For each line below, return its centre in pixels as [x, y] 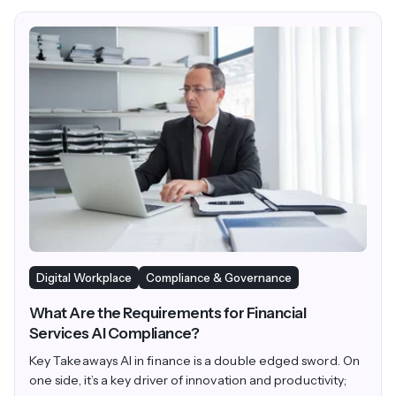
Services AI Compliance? [114, 334]
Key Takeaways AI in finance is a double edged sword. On [194, 361]
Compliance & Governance [219, 278]
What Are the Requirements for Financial [168, 313]
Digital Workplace [84, 278]
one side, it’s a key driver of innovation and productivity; [188, 381]
